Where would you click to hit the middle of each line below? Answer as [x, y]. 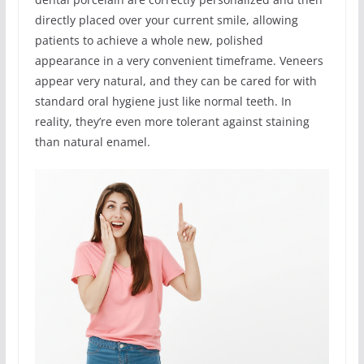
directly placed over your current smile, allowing [166, 20]
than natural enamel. [92, 142]
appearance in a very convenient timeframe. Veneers [179, 61]
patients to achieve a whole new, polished [149, 41]
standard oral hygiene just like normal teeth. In [163, 102]
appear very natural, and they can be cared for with [175, 81]
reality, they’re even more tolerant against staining [172, 122]
